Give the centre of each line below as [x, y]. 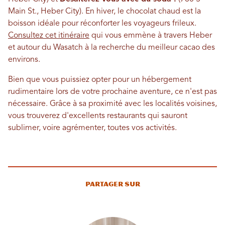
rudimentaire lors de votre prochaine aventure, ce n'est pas [113, 92]
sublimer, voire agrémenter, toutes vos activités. [92, 128]
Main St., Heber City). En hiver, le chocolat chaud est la [104, 11]
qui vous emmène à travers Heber [151, 35]
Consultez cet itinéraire [49, 35]
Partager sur [113, 184]
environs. [24, 60]
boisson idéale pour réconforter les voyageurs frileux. [102, 23]
